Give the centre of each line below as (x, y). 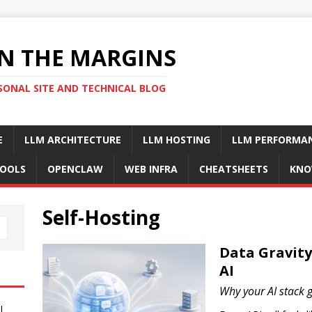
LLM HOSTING (177, 140)
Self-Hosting (101, 217)
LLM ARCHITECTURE (73, 140)
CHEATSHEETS (234, 169)
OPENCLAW (75, 169)
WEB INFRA (151, 169)
